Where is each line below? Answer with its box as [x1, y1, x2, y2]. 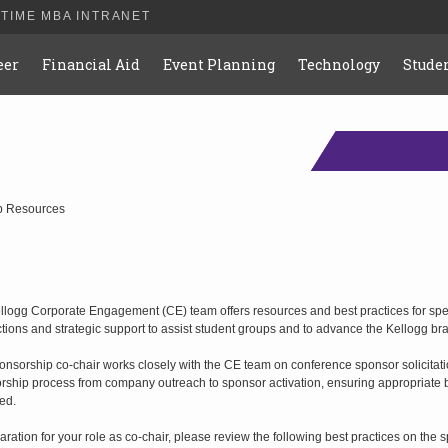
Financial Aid [42, 55, 141, 74]
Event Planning [163, 55, 276, 74]
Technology [298, 55, 381, 74]
